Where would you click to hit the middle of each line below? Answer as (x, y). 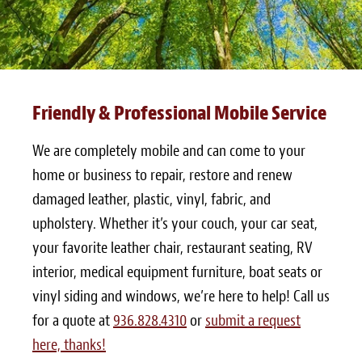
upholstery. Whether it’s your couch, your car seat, (175, 224)
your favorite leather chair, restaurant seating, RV (173, 248)
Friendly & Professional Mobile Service (179, 114)
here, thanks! (69, 345)
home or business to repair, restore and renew (162, 175)
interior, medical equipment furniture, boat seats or (177, 272)
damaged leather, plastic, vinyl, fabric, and (152, 200)
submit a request (253, 321)
